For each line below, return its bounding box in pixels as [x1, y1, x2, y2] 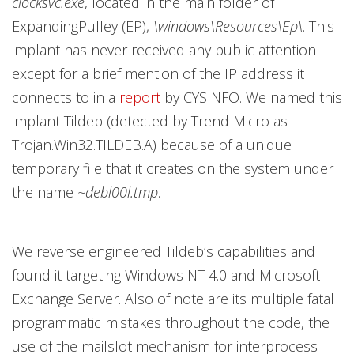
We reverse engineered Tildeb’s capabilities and [12, 242, 315, 261]
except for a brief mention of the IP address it [12, 64, 304, 83]
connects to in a [12, 88, 119, 107]
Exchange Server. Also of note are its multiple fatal [12, 289, 334, 308]
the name [12, 183, 77, 201]
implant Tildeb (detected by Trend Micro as [12, 111, 288, 130]
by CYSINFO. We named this [160, 88, 342, 107]
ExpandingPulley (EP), [12, 17, 153, 36]
